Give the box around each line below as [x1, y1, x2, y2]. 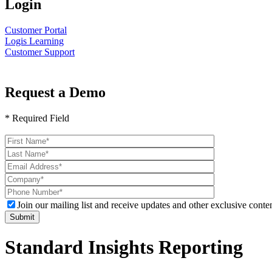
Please [5, 134, 30, 144]
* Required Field [5, 112, 69, 123]
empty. [5, 177, 31, 188]
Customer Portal [5, 24, 67, 35]
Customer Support [5, 46, 75, 57]
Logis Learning [5, 35, 64, 46]
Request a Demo [5, 84, 106, 100]
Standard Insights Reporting [5, 236, 243, 259]
